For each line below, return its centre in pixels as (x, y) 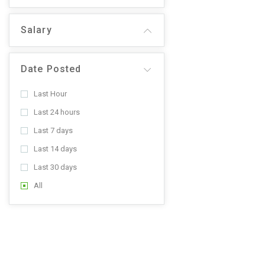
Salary (36, 30)
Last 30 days (55, 167)
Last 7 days (53, 130)
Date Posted (51, 69)
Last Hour (50, 94)
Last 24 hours (57, 112)
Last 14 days (55, 149)
